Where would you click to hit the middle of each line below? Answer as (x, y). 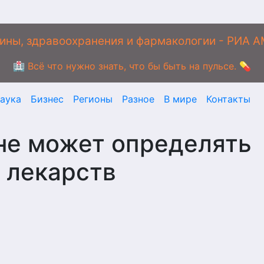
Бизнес (47, 99)
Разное (138, 99)
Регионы (93, 99)
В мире (180, 99)
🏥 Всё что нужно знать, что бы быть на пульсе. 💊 (132, 66)
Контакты (228, 99)
